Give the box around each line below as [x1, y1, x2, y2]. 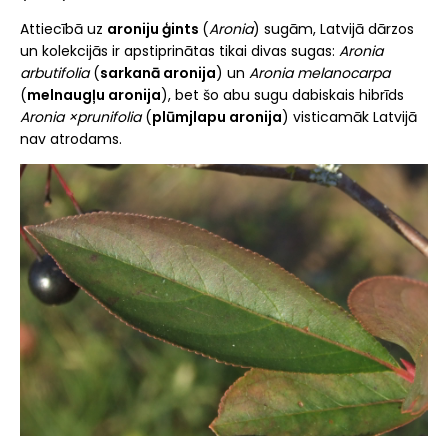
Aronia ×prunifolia [20, 107, 141, 128]
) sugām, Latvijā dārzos [253, 19, 414, 40]
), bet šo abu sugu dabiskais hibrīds [161, 85, 404, 106]
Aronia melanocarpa [249, 63, 390, 84]
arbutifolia [20, 63, 89, 84]
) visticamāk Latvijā [282, 107, 417, 128]
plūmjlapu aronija [152, 107, 282, 128]
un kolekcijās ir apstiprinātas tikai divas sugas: [20, 41, 339, 62]
